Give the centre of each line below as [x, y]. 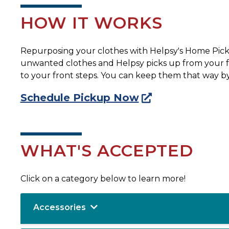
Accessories [60, 208]
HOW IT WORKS [91, 22]
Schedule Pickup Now [79, 97]
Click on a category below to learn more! [103, 179]
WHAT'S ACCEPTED [107, 151]
